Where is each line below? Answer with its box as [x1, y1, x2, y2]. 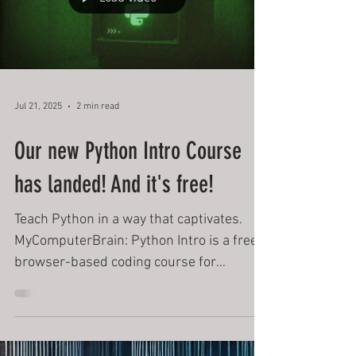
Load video [99, 121, 157, 137]
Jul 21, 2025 [14, 231, 62, 243]
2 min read [76, 231, 119, 243]
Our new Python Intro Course [14, 267, 242, 296]
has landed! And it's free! [14, 300, 214, 330]
